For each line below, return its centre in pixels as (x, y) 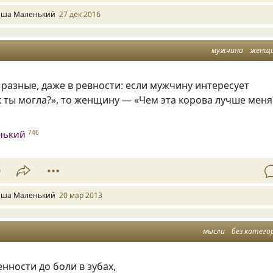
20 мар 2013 (81, 195)
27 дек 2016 (80, 14)
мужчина (227, 50)
